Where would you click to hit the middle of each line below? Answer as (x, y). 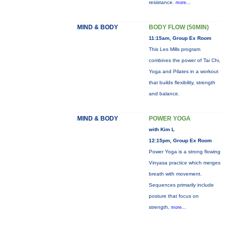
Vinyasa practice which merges (184, 163)
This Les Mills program (174, 49)
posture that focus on (174, 196)
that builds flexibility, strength (182, 82)
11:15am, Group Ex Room (180, 38)
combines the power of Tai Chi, (184, 60)
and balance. (164, 94)
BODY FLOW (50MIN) (179, 27)
